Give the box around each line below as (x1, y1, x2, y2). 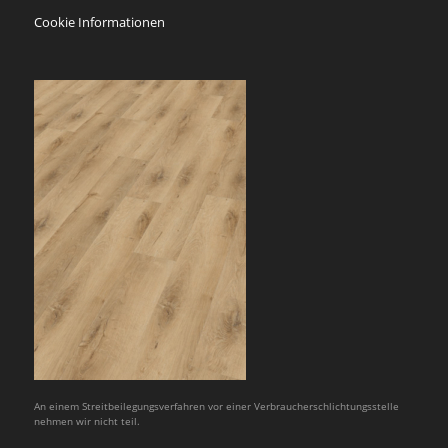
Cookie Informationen (33, 12, 165, 31)
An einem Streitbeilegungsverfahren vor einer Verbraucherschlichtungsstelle (33, 399, 399, 414)
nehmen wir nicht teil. (33, 414, 140, 429)
